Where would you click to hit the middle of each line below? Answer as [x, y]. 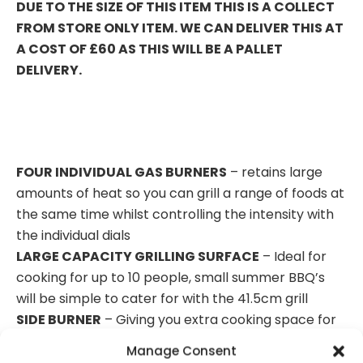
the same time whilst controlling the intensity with [175, 214]
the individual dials [73, 235]
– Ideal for [293, 256]
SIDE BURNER [59, 319]
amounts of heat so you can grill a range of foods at [180, 193]
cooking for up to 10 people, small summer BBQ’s [171, 277]
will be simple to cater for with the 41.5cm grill [162, 298]
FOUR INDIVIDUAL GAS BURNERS [122, 172]
